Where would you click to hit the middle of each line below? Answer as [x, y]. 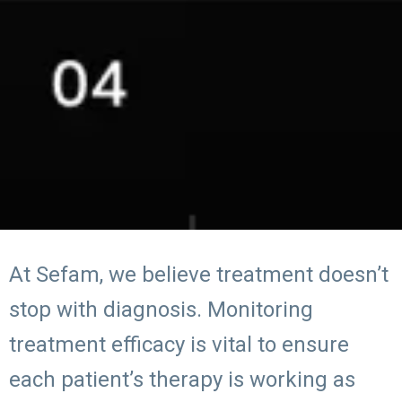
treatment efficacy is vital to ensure [179, 345]
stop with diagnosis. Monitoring [161, 310]
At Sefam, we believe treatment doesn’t [199, 275]
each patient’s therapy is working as [182, 380]
